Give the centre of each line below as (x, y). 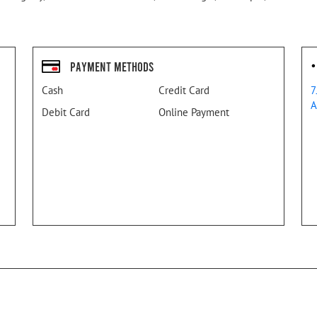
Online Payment (194, 113)
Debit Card (66, 113)
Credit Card (184, 91)
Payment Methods (112, 66)
